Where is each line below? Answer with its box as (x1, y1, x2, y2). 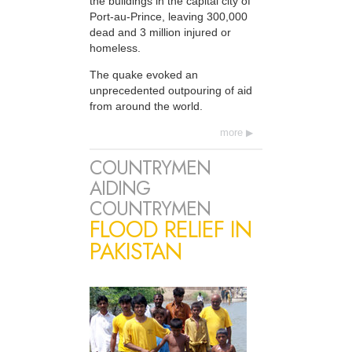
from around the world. (90, 99, 203, 112)
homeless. (90, 41, 141, 54)
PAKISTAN (90, 235, 181, 269)
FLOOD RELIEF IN (90, 213, 251, 247)
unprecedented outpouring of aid (90, 83, 252, 97)
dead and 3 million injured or (90, 25, 231, 38)
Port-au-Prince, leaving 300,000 (90, 9, 247, 23)
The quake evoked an (90, 68, 198, 81)
